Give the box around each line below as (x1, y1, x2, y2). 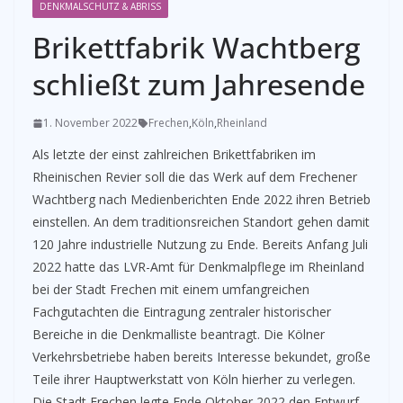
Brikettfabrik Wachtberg (32, 28, 361, 67)
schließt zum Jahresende (32, 65, 365, 103)
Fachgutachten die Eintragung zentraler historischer (32, 303, 331, 320)
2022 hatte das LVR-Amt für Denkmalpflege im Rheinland (32, 258, 364, 275)
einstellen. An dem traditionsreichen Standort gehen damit (32, 213, 370, 230)
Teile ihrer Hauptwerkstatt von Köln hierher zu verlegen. (32, 371, 355, 388)
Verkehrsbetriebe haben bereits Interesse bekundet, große (32, 348, 371, 365)
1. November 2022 (43, 115, 138, 130)
